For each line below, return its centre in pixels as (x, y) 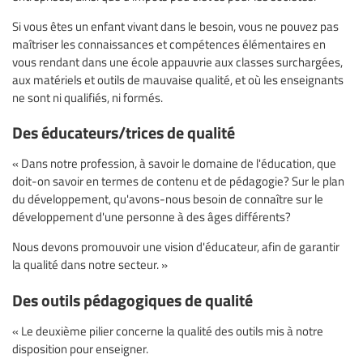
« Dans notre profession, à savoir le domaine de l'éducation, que (174, 163)
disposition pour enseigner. (80, 348)
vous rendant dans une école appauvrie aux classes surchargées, (177, 62)
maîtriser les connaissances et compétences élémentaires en (169, 44)
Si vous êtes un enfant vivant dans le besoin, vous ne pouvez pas (175, 26)
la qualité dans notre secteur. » (90, 265)
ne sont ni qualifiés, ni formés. (88, 98)
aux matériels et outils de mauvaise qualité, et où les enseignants (178, 80)
